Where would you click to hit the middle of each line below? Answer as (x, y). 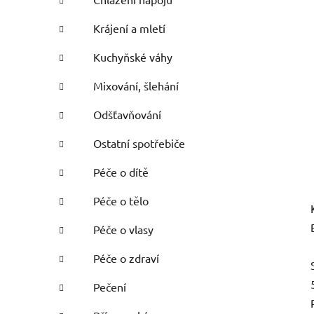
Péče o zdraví (126, 258)
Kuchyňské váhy (133, 57)
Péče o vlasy (123, 230)
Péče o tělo (121, 201)
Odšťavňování (127, 115)
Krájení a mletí (129, 28)
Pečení (110, 287)
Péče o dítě (121, 172)
